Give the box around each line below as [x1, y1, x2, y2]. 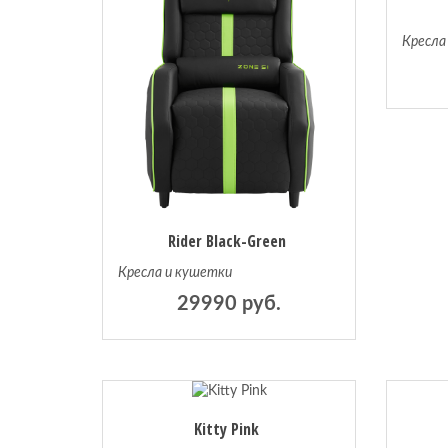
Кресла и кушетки [118, 266, 232, 281]
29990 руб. [177, 294, 282, 315]
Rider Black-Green [167, 230, 286, 253]
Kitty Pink [194, 418, 260, 441]
